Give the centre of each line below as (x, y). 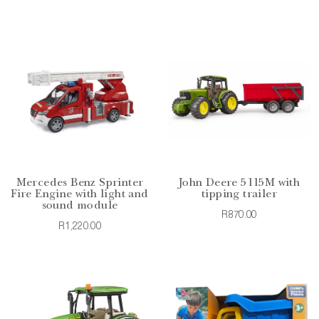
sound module (80, 206)
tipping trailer (239, 195)
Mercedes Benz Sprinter (80, 183)
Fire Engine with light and (80, 195)
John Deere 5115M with (239, 183)
